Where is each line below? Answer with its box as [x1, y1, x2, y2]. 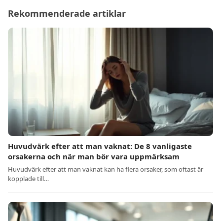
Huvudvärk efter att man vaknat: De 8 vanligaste [8, 141, 192, 151]
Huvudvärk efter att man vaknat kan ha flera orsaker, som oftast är [8, 165, 203, 174]
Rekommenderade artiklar [8, 7, 126, 20]
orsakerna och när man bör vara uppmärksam [8, 151, 180, 162]
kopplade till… [8, 174, 49, 184]
